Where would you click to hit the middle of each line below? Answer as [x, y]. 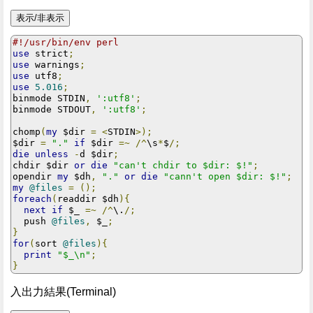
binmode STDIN [49, 99]
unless [52, 154]
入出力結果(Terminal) [63, 292]
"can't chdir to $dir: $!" [183, 166]
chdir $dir [43, 166]
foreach [32, 199]
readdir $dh [88, 199]
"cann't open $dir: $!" [225, 177]
